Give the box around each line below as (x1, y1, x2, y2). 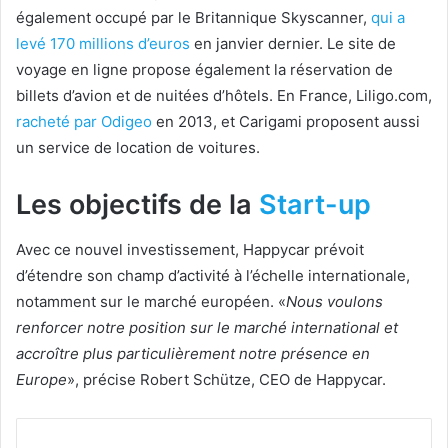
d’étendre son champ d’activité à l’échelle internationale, (16, 265, 410, 285)
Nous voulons (286, 291, 383, 311)
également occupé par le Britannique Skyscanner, (16, 8, 371, 28)
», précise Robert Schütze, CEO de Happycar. (67, 369, 386, 389)
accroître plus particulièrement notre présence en (16, 343, 370, 363)
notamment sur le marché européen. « (16, 291, 286, 311)
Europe (16, 369, 67, 389)
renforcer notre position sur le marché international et (16, 317, 398, 337)
